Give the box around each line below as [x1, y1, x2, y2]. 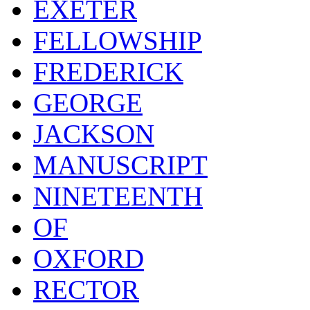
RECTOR [33, 275, 139, 305]
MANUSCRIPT [33, 150, 208, 181]
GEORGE [33, 88, 143, 118]
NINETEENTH [33, 181, 203, 212]
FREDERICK [33, 57, 183, 87]
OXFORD [33, 244, 144, 274]
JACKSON [33, 119, 154, 149]
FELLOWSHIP [33, 26, 202, 56]
